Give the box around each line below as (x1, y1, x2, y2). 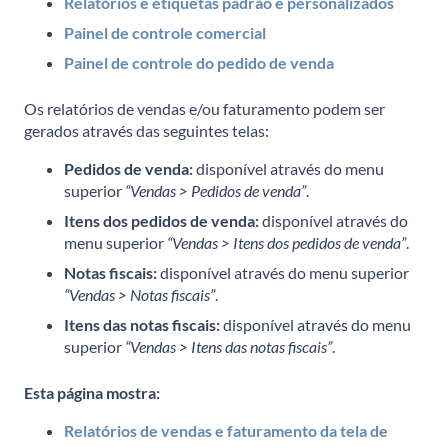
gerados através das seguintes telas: (24, 120, 269, 140)
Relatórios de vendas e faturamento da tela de (64, 420, 388, 440)
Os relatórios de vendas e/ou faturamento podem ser (24, 98, 385, 118)
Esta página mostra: (24, 382, 160, 402)
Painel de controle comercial (64, 22, 266, 42)
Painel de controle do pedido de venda (64, 52, 334, 72)
